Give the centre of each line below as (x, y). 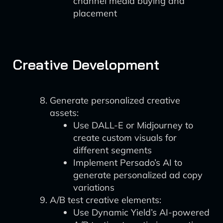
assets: (64, 113)
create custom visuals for (125, 138)
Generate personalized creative (115, 100)
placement (95, 13)
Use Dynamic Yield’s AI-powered (141, 212)
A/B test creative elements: (106, 200)
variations (94, 187)
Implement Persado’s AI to (128, 163)
